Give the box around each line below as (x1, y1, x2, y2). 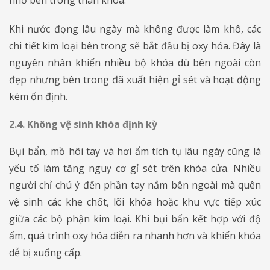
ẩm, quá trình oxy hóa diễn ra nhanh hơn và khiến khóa (9, 228, 261, 242)
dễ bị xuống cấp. (9, 245, 82, 259)
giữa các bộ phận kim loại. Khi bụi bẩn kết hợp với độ (9, 212, 261, 225)
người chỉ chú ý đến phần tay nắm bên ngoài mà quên (9, 178, 261, 192)
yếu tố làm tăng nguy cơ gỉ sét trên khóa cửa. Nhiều (9, 161, 261, 175)
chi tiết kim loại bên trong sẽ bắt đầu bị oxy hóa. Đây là (9, 39, 261, 52)
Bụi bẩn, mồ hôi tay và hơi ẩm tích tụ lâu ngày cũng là (9, 144, 261, 158)
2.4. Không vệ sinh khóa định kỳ (9, 117, 157, 131)
